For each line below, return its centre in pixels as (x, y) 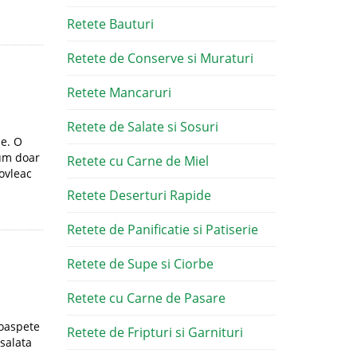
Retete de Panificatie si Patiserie (162, 229)
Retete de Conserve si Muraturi (160, 58)
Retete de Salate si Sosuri (142, 127)
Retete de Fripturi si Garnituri (155, 332)
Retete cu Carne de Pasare (146, 298)
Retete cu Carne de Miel (137, 161)
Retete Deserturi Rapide (139, 195)
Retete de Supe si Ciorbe (140, 264)
